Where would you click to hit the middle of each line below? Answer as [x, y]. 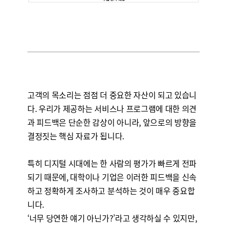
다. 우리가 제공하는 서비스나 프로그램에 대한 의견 [112, 108]
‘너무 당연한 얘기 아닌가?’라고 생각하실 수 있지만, [112, 218]
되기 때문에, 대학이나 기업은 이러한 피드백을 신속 [112, 177]
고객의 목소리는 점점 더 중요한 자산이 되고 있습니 [112, 95]
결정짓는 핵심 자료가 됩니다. [75, 136]
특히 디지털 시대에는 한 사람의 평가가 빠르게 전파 [112, 163]
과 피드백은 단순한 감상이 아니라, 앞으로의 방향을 [112, 122]
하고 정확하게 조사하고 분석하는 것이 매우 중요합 [111, 191]
